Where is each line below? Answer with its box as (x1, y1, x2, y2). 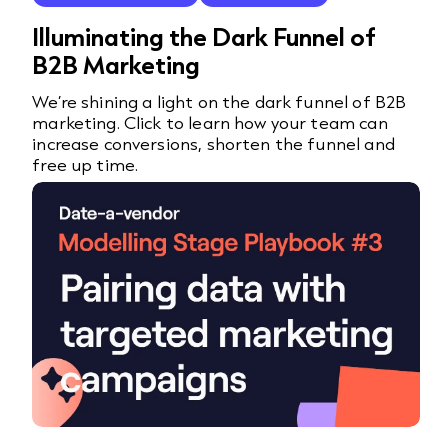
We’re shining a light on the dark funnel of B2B (32, 90, 407, 113)
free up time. (32, 153, 139, 176)
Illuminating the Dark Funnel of (32, 20, 377, 53)
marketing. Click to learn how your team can (32, 111, 388, 134)
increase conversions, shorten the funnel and (32, 132, 395, 155)
